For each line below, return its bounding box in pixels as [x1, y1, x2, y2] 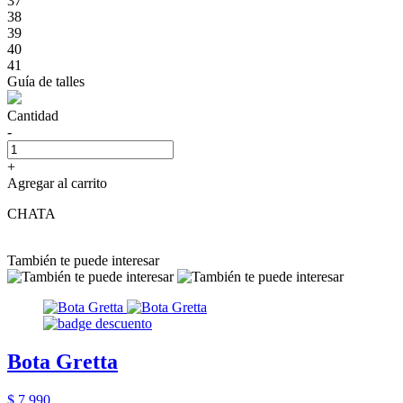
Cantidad [7, 107, 58, 123]
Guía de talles [7, 73, 85, 89]
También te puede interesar [7, 252, 159, 268]
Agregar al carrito [7, 175, 107, 191]
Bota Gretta [7, 349, 118, 373]
